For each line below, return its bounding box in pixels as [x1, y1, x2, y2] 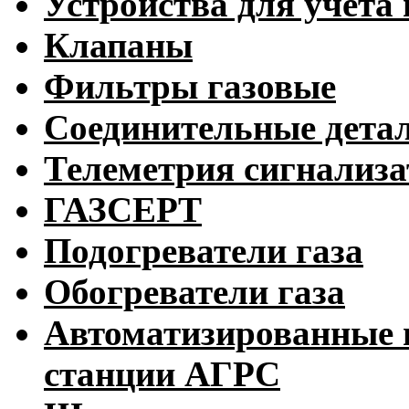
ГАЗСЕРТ [44, 189, 202, 229]
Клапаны [44, 25, 193, 65]
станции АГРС [44, 353, 280, 393]
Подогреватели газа [44, 230, 363, 270]
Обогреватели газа [44, 271, 345, 311]
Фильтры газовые [44, 66, 336, 106]
